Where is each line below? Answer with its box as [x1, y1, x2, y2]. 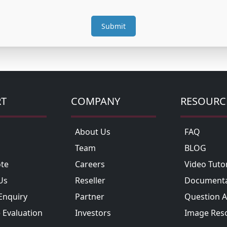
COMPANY [71, 94, 120, 108]
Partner [75, 191, 104, 203]
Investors [75, 207, 111, 219]
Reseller [75, 175, 105, 186]
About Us [75, 126, 110, 138]
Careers [75, 159, 105, 170]
